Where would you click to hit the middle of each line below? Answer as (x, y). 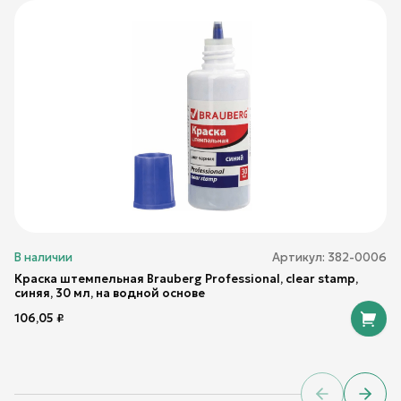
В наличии (43, 257)
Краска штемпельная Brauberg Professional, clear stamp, (186, 279)
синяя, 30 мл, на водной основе (110, 293)
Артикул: (300, 257)
